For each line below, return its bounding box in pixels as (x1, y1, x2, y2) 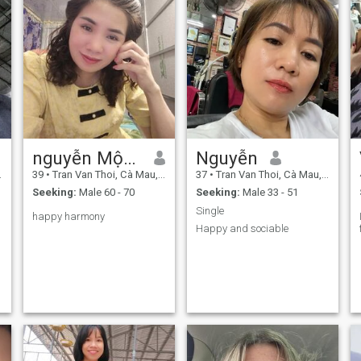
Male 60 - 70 (76, 186, 135, 199)
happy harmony (31, 210, 105, 223)
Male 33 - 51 (239, 186, 298, 199)
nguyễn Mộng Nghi (122, 147, 136, 168)
